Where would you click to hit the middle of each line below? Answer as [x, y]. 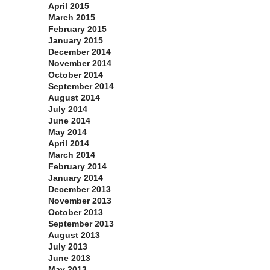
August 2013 [74, 235]
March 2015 [72, 18]
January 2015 [76, 41]
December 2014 [80, 52]
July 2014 [68, 109]
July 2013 [68, 247]
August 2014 [74, 98]
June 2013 [69, 258]
